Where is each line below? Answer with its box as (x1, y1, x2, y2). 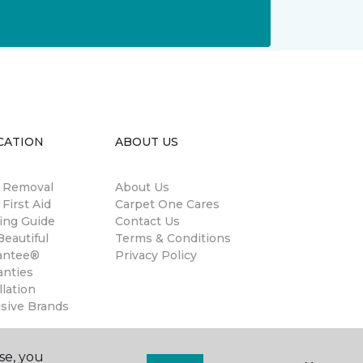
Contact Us (115, 214, 180, 228)
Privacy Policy (115, 248, 197, 263)
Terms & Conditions (115, 231, 231, 246)
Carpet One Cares (115, 197, 220, 211)
